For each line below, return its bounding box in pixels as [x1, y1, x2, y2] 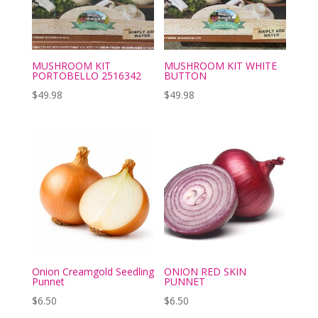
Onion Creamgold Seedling [31, 264, 154, 278]
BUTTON [164, 68, 207, 82]
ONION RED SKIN [164, 264, 247, 278]
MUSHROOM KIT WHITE [164, 58, 278, 72]
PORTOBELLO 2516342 [31, 68, 141, 82]
